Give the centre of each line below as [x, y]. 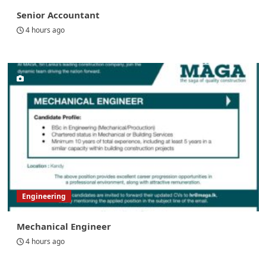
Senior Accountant [58, 15]
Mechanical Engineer [64, 227]
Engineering [44, 197]
